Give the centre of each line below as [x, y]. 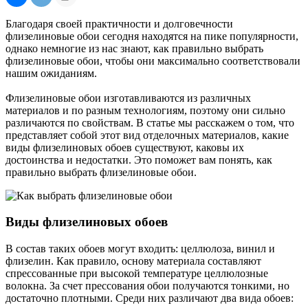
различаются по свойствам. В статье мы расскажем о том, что [150, 122]
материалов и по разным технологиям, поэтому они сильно [145, 110]
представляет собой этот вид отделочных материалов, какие [147, 135]
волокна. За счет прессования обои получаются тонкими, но [147, 286]
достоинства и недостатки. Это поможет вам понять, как [139, 159]
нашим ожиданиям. [51, 73]
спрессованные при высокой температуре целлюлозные [137, 274]
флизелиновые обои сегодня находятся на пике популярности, [152, 36]
